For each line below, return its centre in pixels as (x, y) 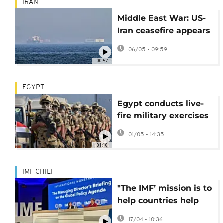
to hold (132, 43)
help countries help (158, 200)
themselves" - (146, 213)
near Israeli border (156, 128)
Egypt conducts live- (160, 103)
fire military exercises (163, 115)
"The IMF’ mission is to (164, 188)
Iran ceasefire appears (164, 31)
